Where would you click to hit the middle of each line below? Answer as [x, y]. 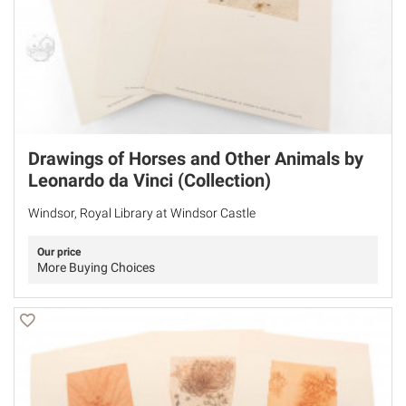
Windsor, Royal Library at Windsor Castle [142, 213]
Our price [59, 251]
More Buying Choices [96, 267]
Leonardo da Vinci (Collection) [150, 180]
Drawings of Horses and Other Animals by [196, 158]
